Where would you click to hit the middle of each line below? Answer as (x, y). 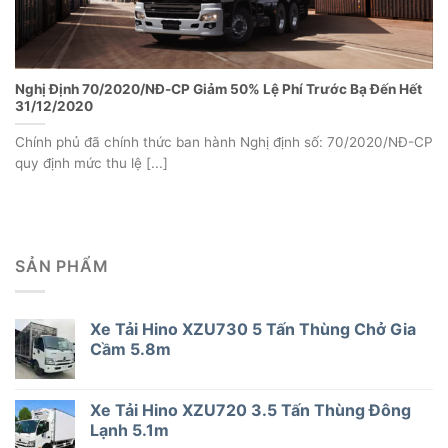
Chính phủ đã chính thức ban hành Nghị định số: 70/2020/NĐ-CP (224, 141)
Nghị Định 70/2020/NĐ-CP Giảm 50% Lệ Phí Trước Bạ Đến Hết (218, 88)
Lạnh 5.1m (129, 429)
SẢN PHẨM (62, 266)
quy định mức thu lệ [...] (91, 162)
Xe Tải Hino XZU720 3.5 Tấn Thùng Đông (250, 409)
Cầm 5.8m (130, 348)
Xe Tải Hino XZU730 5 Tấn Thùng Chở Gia (253, 328)
